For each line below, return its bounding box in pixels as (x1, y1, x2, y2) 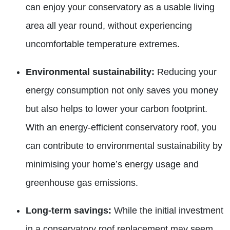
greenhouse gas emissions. (26, 178, 138, 188)
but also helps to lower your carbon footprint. (26, 104, 207, 114)
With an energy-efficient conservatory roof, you (26, 122, 217, 132)
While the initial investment (111, 205, 223, 216)
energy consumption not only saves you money (26, 85, 218, 95)
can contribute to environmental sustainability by (26, 141, 222, 151)
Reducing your (155, 67, 217, 77)
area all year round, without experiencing (26, 21, 192, 31)
